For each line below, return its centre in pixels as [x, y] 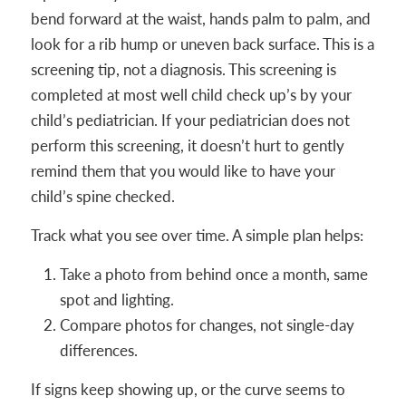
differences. [98, 350]
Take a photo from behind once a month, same [213, 274]
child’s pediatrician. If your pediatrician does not [190, 120]
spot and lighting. [116, 300]
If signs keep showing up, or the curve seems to [188, 389]
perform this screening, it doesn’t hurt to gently [187, 145]
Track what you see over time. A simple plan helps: [197, 235]
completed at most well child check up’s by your [191, 95]
